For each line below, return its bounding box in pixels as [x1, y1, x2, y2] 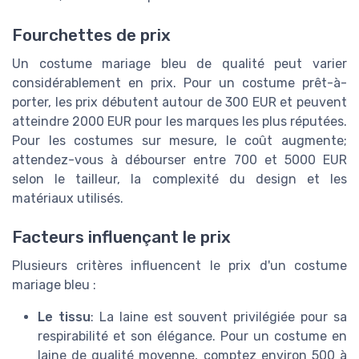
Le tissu [38, 309, 91, 325]
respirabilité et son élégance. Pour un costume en [38, 328, 347, 344]
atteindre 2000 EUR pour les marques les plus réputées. [12, 113, 347, 129]
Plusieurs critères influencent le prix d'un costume [12, 257, 347, 273]
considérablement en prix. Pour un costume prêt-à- [12, 75, 347, 91]
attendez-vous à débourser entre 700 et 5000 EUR [12, 151, 347, 167]
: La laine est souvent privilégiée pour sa [90, 309, 347, 325]
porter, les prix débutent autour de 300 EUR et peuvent [12, 94, 347, 110]
